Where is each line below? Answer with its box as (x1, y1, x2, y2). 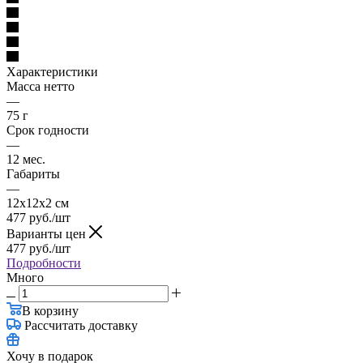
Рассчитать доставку (24, 318, 138, 332)
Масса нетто (6, 79, 75, 93)
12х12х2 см (6, 195, 69, 210)
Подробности (6, 255, 81, 270)
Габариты (6, 166, 60, 181)
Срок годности (6, 122, 89, 137)
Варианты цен (6, 226, 89, 241)
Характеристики (6, 64, 98, 79)
